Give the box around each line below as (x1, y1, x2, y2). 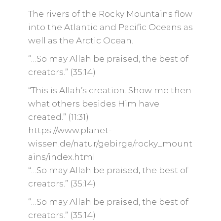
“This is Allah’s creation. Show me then (28, 85, 191, 95)
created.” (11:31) (28, 112, 89, 122)
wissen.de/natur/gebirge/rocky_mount (28, 139, 192, 148)
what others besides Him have (28, 99, 159, 109)
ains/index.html (28, 152, 95, 162)
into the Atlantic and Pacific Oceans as (28, 22, 193, 32)
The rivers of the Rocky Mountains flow (28, 9, 192, 19)
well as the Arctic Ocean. (28, 36, 133, 45)
